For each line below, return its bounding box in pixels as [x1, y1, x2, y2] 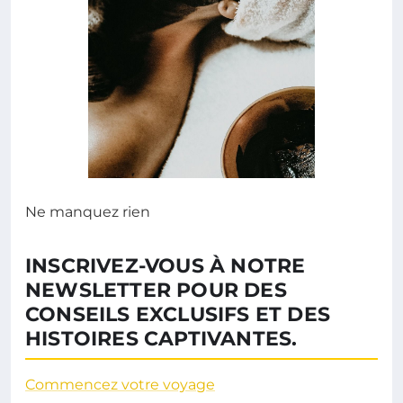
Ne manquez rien [25, 202, 150, 220]
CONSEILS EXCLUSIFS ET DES [25, 301, 331, 327]
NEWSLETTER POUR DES [25, 277, 287, 302]
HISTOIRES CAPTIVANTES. [25, 326, 298, 351]
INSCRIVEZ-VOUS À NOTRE [25, 253, 306, 278]
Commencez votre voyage [25, 375, 215, 393]
